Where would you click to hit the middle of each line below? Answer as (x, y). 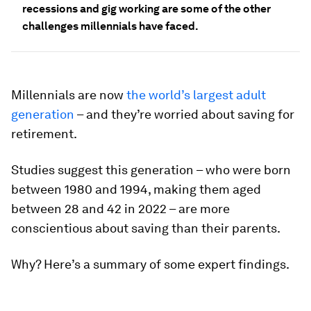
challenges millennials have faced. (110, 26)
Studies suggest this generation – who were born (151, 170)
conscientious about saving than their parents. (146, 228)
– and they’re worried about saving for (184, 114)
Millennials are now (67, 95)
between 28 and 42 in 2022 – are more (120, 209)
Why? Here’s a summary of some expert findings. (150, 264)
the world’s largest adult (195, 95)
